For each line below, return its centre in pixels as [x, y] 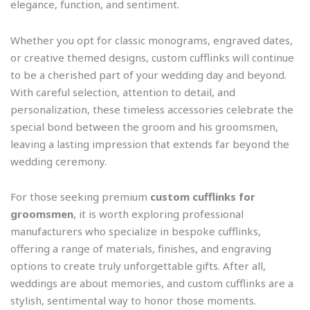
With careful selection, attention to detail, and [123, 92]
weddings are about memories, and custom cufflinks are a [152, 283]
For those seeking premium [80, 196]
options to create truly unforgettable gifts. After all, [138, 265]
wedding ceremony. [58, 161]
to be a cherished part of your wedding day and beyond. [148, 74]
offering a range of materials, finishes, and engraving [141, 248]
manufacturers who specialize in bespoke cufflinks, [136, 231]
